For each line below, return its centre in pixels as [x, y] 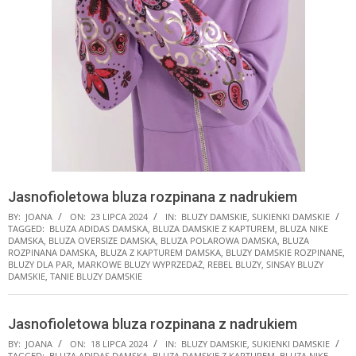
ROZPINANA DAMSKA [52, 252]
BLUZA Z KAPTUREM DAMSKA [161, 252]
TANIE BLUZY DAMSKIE [96, 276]
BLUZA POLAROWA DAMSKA [219, 240]
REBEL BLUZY [234, 264]
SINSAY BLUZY [295, 264]
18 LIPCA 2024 [119, 343]
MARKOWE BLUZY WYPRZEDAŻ [140, 264]
